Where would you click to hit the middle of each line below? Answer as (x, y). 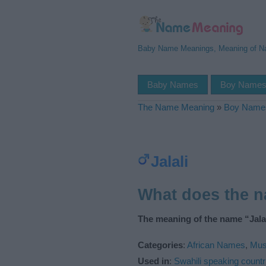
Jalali (170, 161)
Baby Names (173, 85)
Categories (160, 245)
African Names (216, 245)
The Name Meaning (176, 107)
